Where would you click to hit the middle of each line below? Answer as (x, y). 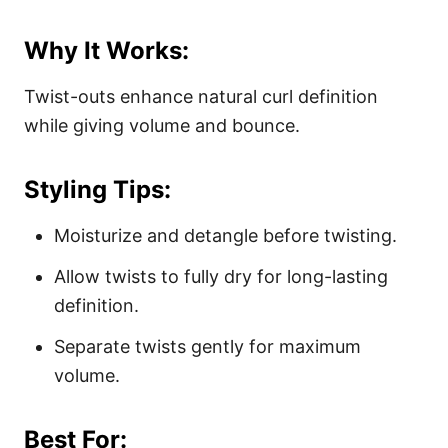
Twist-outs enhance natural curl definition (201, 97)
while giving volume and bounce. (162, 126)
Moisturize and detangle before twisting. (225, 236)
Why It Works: (106, 51)
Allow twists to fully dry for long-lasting (221, 277)
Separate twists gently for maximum (207, 347)
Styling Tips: (97, 190)
